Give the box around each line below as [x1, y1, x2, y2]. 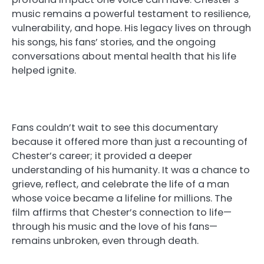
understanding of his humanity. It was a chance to [12, 163, 250, 177]
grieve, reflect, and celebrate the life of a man [12, 177, 229, 191]
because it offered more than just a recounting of [12, 134, 247, 148]
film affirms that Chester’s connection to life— [12, 205, 232, 219]
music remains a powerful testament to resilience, [12, 7, 250, 21]
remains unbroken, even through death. [12, 233, 199, 247]
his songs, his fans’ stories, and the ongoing [12, 35, 216, 49]
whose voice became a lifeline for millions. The [12, 191, 232, 205]
